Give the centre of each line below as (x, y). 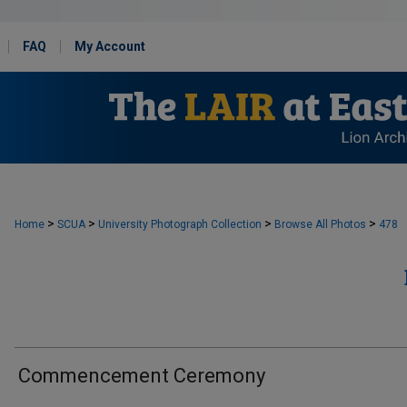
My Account (110, 46)
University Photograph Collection (180, 224)
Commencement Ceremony (142, 376)
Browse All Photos (320, 224)
